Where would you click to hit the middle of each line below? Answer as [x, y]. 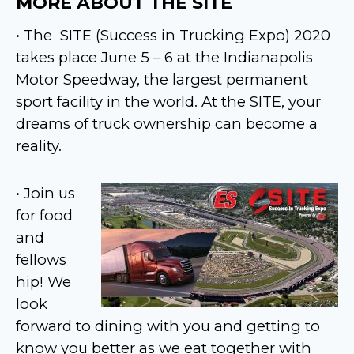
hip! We [43, 281]
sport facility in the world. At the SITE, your [168, 101]
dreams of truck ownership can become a [167, 123]
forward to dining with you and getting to [168, 326]
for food [44, 215]
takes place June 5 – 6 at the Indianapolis [164, 57]
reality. [39, 145]
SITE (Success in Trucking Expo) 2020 [195, 35]
